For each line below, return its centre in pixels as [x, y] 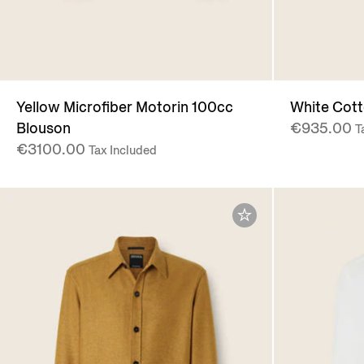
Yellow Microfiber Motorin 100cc [125, 108]
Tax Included [123, 151]
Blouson [43, 129]
